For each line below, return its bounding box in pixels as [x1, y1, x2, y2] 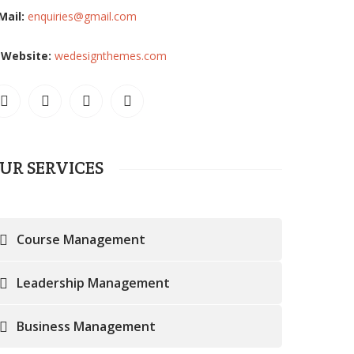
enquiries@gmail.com [28, 9, 137, 24]
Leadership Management [17, 274, 171, 292]
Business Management [17, 318, 156, 335]
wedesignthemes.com [55, 48, 168, 63]
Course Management [17, 231, 146, 248]
